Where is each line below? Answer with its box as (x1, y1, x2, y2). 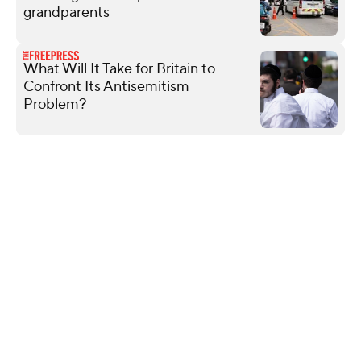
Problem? (23, 94, 86, 114)
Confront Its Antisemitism (23, 77, 189, 96)
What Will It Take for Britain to (23, 59, 215, 78)
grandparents (23, 2, 110, 22)
